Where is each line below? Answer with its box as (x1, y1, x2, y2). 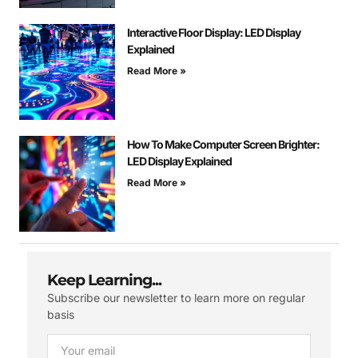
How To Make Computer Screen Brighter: (127, 137, 320, 152)
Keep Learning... (47, 271, 161, 290)
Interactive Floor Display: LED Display (127, 26, 300, 40)
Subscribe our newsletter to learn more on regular (47, 291, 305, 305)
